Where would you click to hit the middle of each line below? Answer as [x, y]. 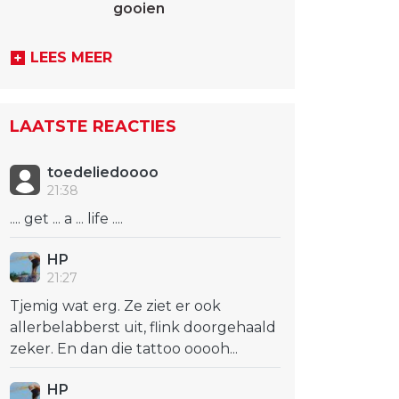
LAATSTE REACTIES [93, 126]
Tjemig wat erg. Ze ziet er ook [115, 306]
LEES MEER [71, 57]
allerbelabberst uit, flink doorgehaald [143, 327]
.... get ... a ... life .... [66, 219]
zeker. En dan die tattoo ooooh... [124, 349]
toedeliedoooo [103, 172]
